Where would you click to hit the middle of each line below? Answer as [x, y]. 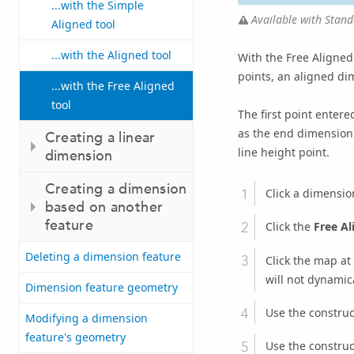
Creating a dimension [116, 189]
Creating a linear [100, 137]
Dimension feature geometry [102, 288]
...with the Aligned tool [111, 55]
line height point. [283, 152]
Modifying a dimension [87, 318]
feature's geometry [75, 337]
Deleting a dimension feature [103, 257]
